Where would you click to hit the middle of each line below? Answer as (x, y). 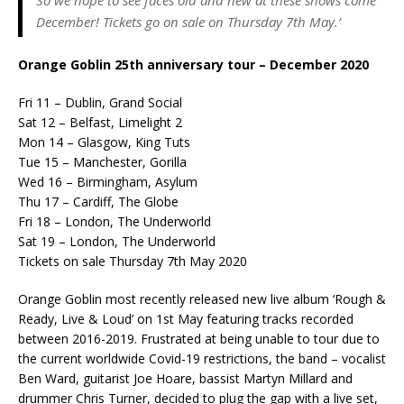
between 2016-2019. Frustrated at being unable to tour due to (199, 338)
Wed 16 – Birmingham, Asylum (108, 181)
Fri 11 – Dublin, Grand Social (100, 102)
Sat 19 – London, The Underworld (117, 241)
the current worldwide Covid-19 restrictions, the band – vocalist (202, 358)
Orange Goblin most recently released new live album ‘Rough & (202, 298)
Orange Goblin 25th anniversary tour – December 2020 (193, 64)
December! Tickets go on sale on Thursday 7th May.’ (188, 21)
